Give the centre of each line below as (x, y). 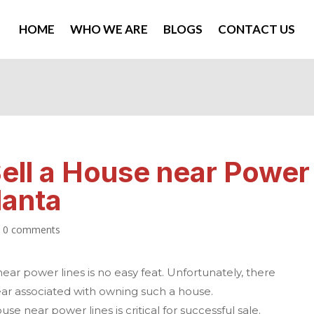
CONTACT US (256, 29)
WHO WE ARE (109, 29)
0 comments (32, 229)
